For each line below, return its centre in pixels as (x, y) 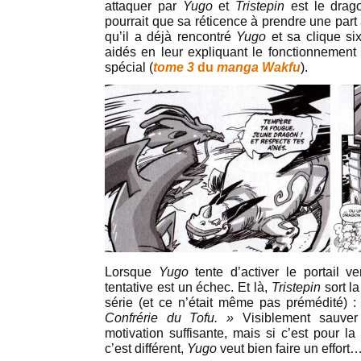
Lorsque (132, 272)
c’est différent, (146, 348)
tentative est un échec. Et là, (188, 287)
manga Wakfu (259, 67)
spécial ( (129, 67)
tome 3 (174, 67)
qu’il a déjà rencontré (171, 36)
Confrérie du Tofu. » (170, 317)
